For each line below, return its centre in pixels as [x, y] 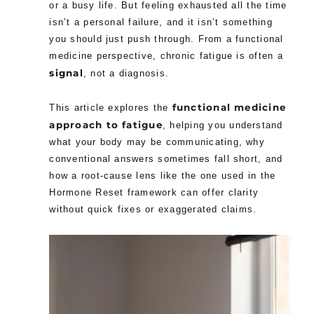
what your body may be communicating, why [157, 142]
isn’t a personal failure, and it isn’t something [161, 22]
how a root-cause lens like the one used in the [163, 176]
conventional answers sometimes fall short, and [166, 159]
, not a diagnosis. [126, 74]
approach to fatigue [106, 125]
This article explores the [111, 108]
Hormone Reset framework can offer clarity [154, 192]
